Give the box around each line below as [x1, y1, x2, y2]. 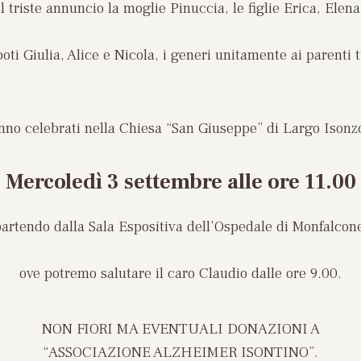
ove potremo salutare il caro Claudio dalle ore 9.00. [19, 263, 342, 284]
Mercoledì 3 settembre [5, 168, 227, 196]
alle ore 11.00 [226, 168, 356, 196]
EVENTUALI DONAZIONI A [141, 318, 320, 338]
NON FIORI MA [41, 318, 139, 338]
